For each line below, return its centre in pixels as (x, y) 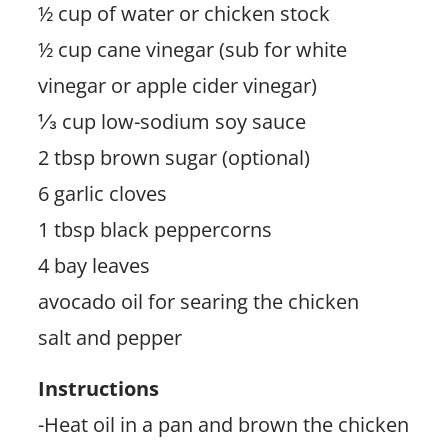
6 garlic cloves (102, 193)
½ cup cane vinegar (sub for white (192, 49)
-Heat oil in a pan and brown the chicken (223, 424)
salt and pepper (109, 337)
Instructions (98, 388)
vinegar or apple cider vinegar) (177, 85)
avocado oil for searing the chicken (198, 301)
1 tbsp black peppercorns (154, 229)
